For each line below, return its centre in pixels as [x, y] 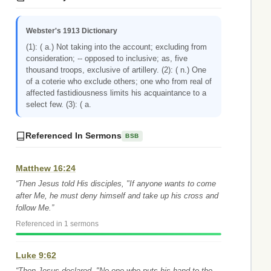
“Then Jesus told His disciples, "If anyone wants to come [116, 184]
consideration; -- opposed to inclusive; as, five [107, 58]
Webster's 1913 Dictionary [72, 31]
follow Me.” [35, 208]
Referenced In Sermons [73, 135]
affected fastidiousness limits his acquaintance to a [116, 93]
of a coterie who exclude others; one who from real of [119, 81]
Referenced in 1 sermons [57, 224]
